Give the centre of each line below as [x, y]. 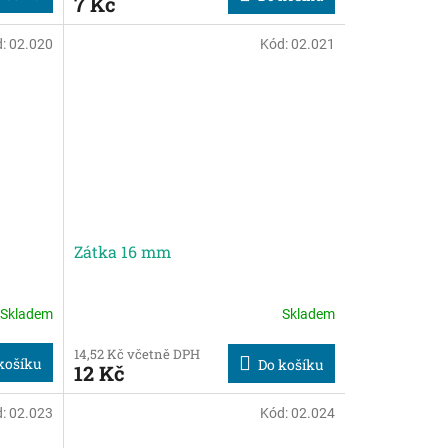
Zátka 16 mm [122, 251]
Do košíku [290, 364]
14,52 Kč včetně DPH [136, 353]
